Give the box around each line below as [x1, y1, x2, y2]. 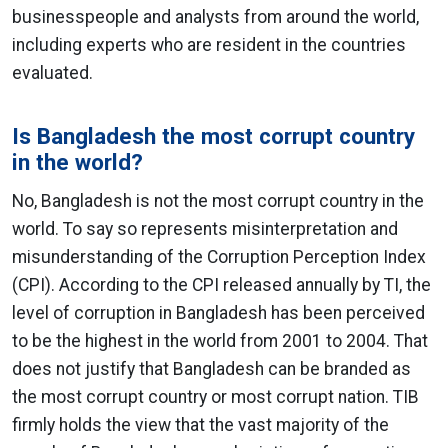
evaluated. [12, 63, 93, 83]
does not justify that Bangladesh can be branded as [12, 359, 411, 379]
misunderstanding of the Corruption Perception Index [12, 247, 426, 267]
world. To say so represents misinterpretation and [12, 219, 398, 239]
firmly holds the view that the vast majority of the [12, 415, 389, 435]
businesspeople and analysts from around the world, [12, 7, 419, 27]
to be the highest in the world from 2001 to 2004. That [12, 331, 428, 351]
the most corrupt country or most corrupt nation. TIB [12, 387, 419, 407]
